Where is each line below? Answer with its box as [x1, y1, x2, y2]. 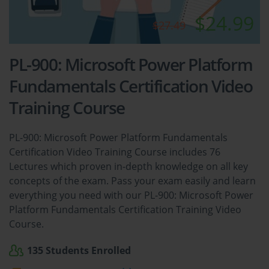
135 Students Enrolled [27, 244, 131, 258]
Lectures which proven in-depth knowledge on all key [9, 160, 248, 174]
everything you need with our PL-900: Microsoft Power [9, 189, 253, 202]
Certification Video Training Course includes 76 [9, 145, 220, 159]
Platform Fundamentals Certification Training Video [9, 203, 241, 217]
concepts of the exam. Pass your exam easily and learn [9, 174, 256, 188]
